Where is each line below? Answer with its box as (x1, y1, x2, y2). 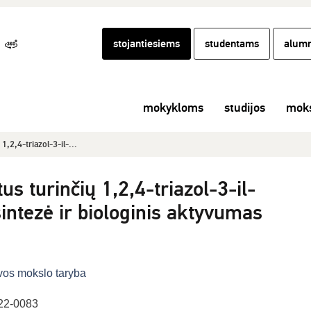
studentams (205, 37, 259, 51)
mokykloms (143, 100, 203, 115)
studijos (224, 100, 265, 115)
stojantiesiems (113, 37, 180, 51)
